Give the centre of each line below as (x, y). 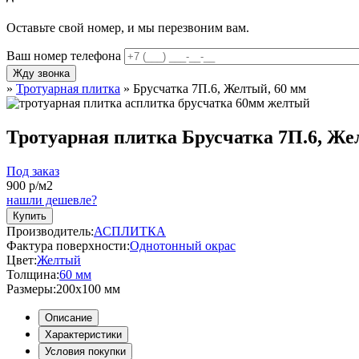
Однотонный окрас (183, 246)
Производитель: (50, 232)
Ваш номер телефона (64, 56)
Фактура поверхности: (68, 246)
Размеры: (31, 289)
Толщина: (33, 275)
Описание (69, 318)
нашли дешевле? (52, 200)
